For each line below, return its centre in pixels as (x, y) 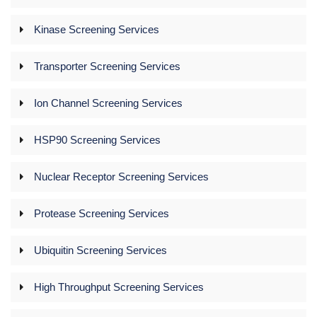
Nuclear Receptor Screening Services (121, 176)
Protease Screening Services (102, 213)
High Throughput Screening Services (119, 287)
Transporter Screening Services (107, 66)
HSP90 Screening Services (97, 139)
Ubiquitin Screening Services (100, 250)
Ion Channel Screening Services (108, 103)
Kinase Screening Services (97, 29)
